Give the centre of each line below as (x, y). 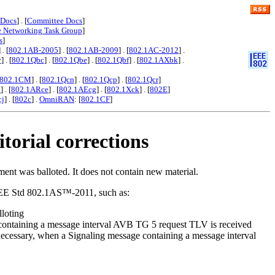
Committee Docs (55, 21)
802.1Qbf (113, 60)
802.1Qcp (101, 79)
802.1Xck (123, 89)
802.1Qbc (28, 60)
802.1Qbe (71, 60)
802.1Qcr (143, 79)
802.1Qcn (58, 79)
